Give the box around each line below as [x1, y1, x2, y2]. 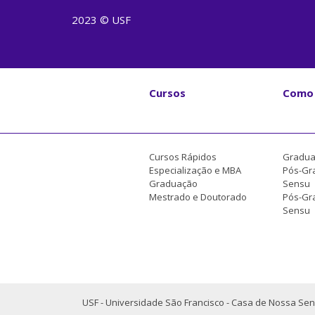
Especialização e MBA [149, 163, 241, 176]
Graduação [149, 176, 198, 190]
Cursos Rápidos [149, 150, 217, 163]
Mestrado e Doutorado [149, 190, 247, 203]
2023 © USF [72, 12, 131, 27]
